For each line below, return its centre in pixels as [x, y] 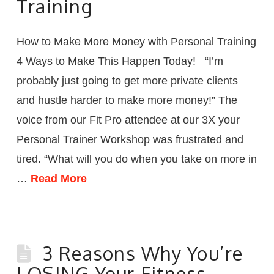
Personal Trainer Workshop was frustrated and [130, 139]
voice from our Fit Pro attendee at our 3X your [128, 120]
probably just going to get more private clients [127, 80]
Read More [58, 178]
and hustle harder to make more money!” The [127, 100]
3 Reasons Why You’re [143, 253]
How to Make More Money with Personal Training [136, 41]
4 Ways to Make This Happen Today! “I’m [120, 61]
